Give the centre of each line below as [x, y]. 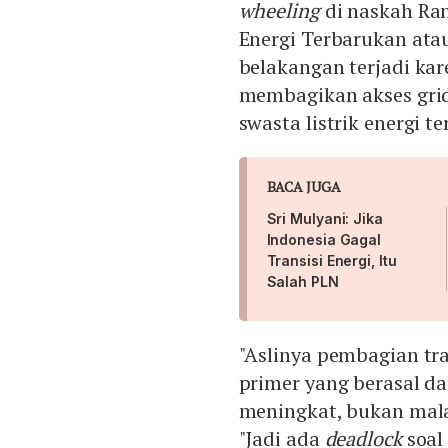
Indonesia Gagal [324, 240]
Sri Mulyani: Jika [324, 219]
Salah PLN [302, 282]
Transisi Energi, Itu [331, 261]
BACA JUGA [303, 187]
